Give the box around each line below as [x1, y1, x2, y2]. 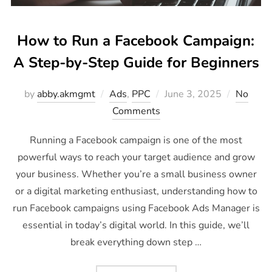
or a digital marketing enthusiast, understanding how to [15, 184, 257, 198]
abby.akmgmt [36, 87, 95, 101]
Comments [112, 104, 160, 118]
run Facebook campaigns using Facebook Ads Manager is [12, 201, 260, 215]
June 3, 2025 [164, 87, 222, 101]
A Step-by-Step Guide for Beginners [13, 52, 259, 72]
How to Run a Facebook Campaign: [16, 30, 254, 50]
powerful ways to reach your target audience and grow [17, 150, 255, 164]
